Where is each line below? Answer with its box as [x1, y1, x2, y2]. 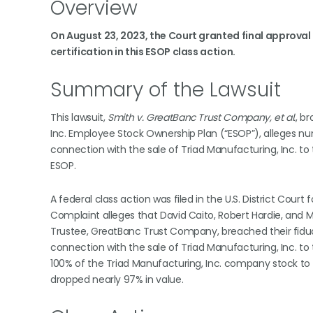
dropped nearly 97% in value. [50, 272, 184, 286]
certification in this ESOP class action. [50, 45, 235, 59]
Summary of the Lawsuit [50, 76, 281, 103]
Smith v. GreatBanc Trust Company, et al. [108, 110, 296, 124]
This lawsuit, [50, 110, 108, 124]
